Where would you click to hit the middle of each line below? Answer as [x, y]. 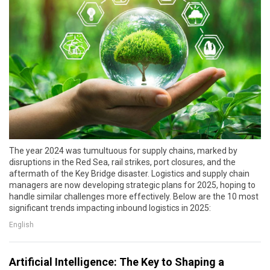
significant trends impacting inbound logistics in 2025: [110, 208]
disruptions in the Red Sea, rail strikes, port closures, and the [122, 162]
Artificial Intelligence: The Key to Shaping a [117, 262]
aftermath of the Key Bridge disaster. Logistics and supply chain [129, 174]
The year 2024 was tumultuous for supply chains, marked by [123, 151]
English [21, 224]
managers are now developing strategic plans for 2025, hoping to [132, 185]
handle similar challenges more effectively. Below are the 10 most [134, 197]
